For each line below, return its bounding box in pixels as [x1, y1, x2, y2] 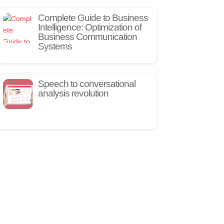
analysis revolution [37, 87, 108, 98]
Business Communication [37, 31, 137, 42]
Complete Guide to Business [37, 12, 148, 23]
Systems [37, 40, 72, 51]
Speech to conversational [37, 78, 135, 89]
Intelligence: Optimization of [37, 21, 141, 32]
